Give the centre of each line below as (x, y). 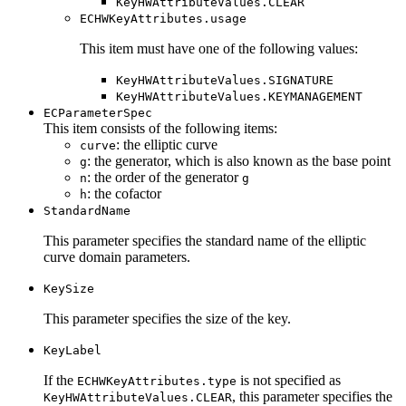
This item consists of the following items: (160, 129)
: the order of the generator (164, 178)
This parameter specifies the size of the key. (167, 319)
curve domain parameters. (117, 257)
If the (60, 381)
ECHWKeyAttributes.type (157, 382)
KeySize (69, 289)
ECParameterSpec (98, 113)
